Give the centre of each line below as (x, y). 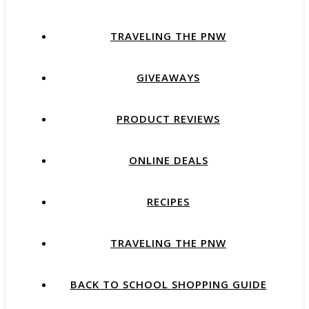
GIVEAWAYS (168, 77)
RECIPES (168, 201)
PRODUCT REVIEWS (168, 119)
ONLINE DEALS (168, 160)
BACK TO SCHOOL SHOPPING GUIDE (168, 284)
